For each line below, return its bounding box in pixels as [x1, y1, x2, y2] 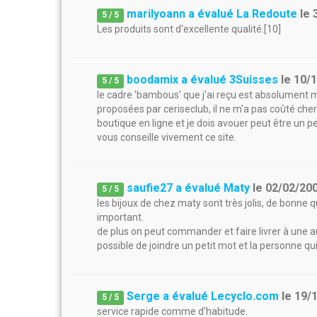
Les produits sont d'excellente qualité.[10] [97, 23, 281, 35]
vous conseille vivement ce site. [97, 132, 236, 143]
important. [97, 212, 144, 223]
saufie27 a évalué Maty [127, 181, 250, 195]
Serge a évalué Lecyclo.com [127, 289, 279, 303]
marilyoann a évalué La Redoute [127, 7, 298, 21]
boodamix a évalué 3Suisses [127, 73, 279, 86]
